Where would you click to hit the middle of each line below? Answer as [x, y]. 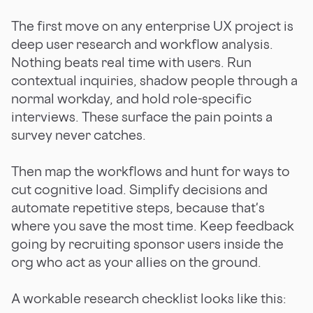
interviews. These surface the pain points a [142, 116]
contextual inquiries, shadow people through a [154, 80]
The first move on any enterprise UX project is [152, 26]
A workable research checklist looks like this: [149, 298]
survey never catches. [79, 134]
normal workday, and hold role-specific [131, 98]
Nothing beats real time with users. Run [131, 62]
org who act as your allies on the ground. [136, 262]
